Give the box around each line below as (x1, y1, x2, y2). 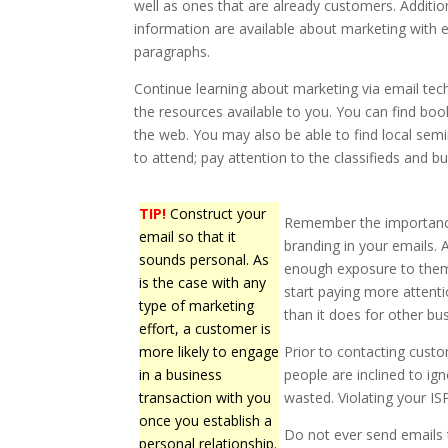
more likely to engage (139, 342, 280, 362)
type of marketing (139, 296, 255, 316)
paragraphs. (134, 42, 211, 62)
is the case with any (139, 273, 267, 293)
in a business (139, 365, 223, 385)
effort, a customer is (139, 319, 272, 339)
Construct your (166, 204, 267, 224)
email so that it (139, 227, 237, 247)
